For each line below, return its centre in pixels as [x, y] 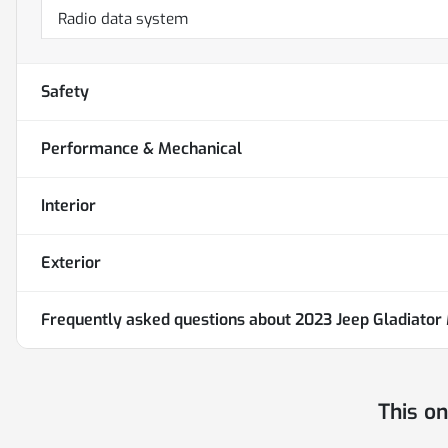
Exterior [71, 263]
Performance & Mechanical [141, 149]
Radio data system [123, 19]
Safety [65, 92]
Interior [68, 206]
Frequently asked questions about [168, 320]
